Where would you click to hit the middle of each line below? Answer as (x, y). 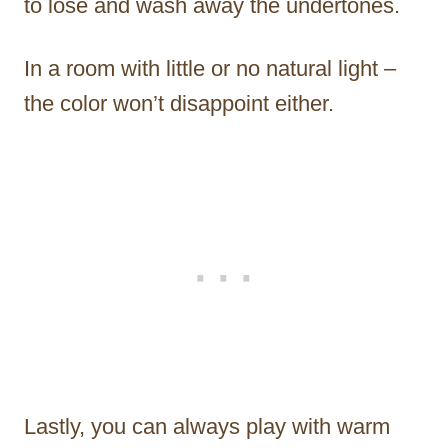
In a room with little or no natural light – (210, 69)
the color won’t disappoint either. (179, 104)
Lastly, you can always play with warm (207, 427)
